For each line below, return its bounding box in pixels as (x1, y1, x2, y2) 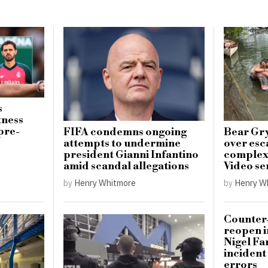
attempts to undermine (63, 137, 181, 151)
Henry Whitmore (74, 177, 136, 189)
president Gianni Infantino (63, 148, 199, 162)
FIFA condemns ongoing (63, 126, 187, 139)
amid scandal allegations (63, 160, 190, 173)
